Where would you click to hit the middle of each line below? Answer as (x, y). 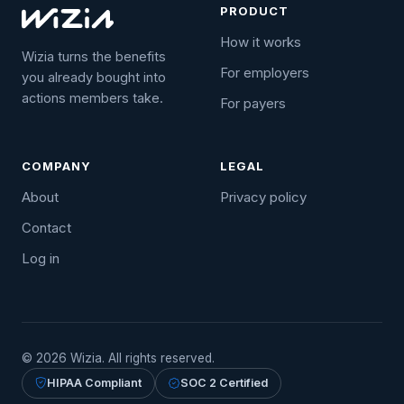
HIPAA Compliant (94, 383)
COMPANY (57, 166)
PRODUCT (255, 11)
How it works (261, 42)
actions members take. (92, 98)
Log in (41, 258)
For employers (265, 73)
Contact (46, 228)
